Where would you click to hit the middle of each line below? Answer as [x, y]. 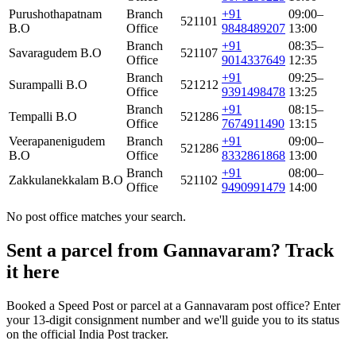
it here [33, 272]
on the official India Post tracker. [87, 335]
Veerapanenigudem [57, 141]
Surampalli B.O [48, 85]
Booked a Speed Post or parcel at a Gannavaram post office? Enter [173, 306]
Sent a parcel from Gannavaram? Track [170, 251]
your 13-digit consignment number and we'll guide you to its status [173, 320]
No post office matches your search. [96, 217]
